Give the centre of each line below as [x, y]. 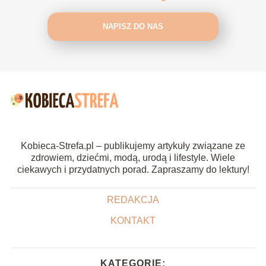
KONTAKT [133, 220]
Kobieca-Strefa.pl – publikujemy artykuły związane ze [133, 145]
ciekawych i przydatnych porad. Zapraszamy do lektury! [133, 169]
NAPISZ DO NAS [133, 27]
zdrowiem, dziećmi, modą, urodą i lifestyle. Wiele [133, 157]
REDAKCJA [133, 199]
